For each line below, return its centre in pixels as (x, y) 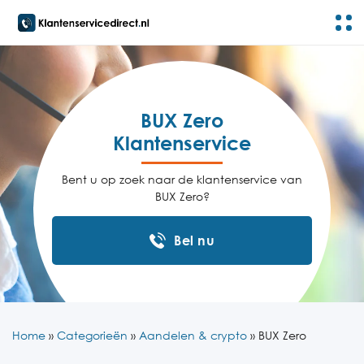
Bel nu (194, 240)
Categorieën (92, 335)
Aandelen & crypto (193, 335)
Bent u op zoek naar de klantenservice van (182, 179)
